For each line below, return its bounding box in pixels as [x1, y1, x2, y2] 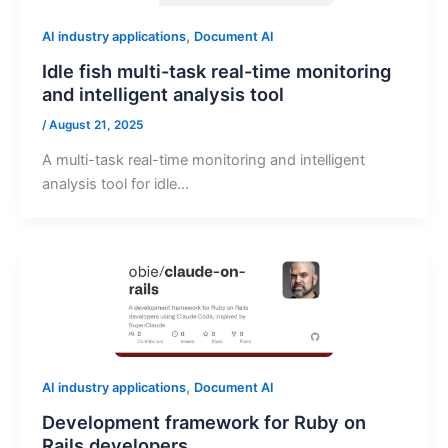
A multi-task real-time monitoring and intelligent [41, 150, 365, 169]
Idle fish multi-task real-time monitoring [41, 59, 391, 82]
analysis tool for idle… [41, 174, 189, 193]
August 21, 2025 [48, 117, 143, 132]
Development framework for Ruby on [41, 410, 366, 433]
